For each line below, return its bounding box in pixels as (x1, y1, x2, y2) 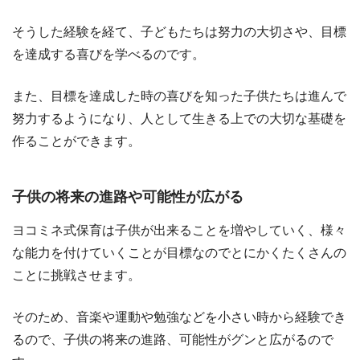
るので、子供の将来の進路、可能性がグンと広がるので (12, 332, 333, 346)
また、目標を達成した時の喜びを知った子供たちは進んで (12, 88, 346, 103)
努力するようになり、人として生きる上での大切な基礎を (12, 111, 346, 125)
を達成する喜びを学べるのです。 (12, 47, 205, 61)
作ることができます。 (12, 133, 141, 148)
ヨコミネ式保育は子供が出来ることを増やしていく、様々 (12, 223, 346, 237)
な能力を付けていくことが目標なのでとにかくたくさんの (12, 245, 346, 260)
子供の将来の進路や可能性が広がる (12, 189, 243, 206)
